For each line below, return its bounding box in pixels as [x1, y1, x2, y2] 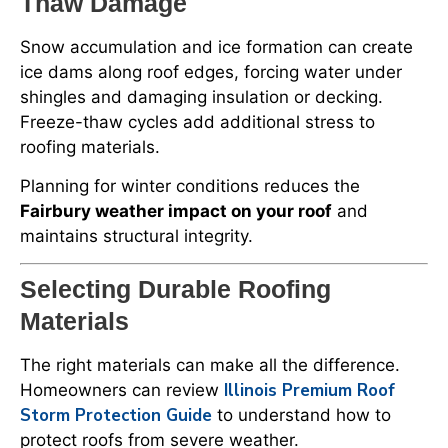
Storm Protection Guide [20, 404, 212, 428]
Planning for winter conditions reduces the [20, 175, 360, 196]
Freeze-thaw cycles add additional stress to [20, 111, 375, 132]
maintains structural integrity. [20, 225, 253, 246]
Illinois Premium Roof [224, 379, 395, 403]
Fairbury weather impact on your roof [20, 200, 332, 221]
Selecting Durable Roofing [20, 275, 331, 304]
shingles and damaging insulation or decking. [20, 86, 383, 107]
